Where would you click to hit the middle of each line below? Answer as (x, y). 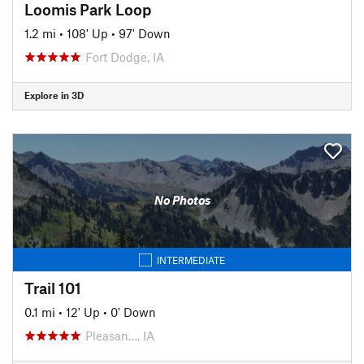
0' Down (133, 312)
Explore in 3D (54, 95)
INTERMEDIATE (191, 260)
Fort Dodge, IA (125, 56)
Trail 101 (53, 288)
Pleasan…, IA (120, 335)
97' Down (145, 33)
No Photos (182, 200)
